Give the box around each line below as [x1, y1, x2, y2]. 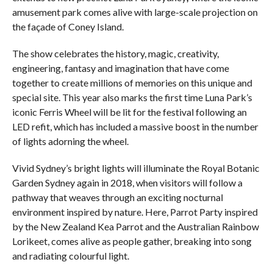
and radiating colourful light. [12, 249, 129, 261]
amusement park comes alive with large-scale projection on [12, 5, 258, 18]
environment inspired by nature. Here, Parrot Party [12, 205, 222, 218]
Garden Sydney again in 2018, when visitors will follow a [12, 176, 243, 188]
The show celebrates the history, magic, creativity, [12, 47, 219, 59]
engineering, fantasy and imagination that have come [12, 62, 229, 74]
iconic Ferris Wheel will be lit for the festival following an [12, 105, 247, 118]
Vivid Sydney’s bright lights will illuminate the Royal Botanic [12, 161, 260, 174]
